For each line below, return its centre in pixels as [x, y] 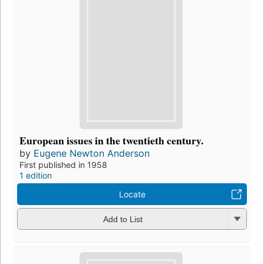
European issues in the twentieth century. [111, 140]
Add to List [123, 220]
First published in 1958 [63, 164]
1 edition [36, 175]
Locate [132, 194]
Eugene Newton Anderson [92, 153]
